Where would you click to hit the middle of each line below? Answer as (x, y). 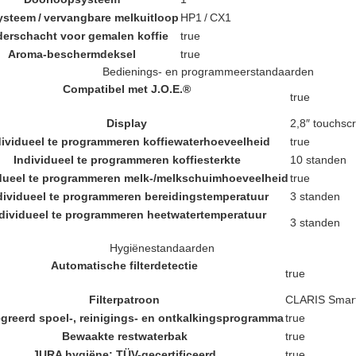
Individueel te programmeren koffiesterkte (127, 159)
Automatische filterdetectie (124, 265)
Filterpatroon (124, 299)
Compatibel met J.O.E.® (127, 89)
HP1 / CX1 (206, 17)
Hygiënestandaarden (162, 248)
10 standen (318, 159)
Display (127, 123)
